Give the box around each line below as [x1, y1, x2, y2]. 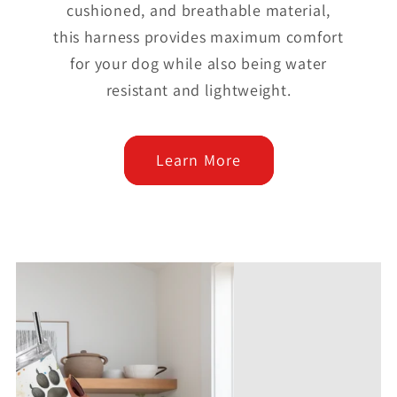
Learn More [155, 150, 242, 171]
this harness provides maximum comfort [53, 26, 344, 47]
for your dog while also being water [69, 52, 328, 74]
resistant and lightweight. [105, 79, 292, 100]
